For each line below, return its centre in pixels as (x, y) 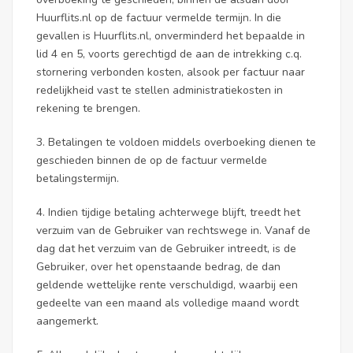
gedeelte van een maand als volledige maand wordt (167, 303)
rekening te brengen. (88, 108)
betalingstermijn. (78, 178)
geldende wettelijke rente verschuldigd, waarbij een (167, 285)
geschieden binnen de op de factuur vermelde (152, 160)
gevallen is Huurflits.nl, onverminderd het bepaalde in (171, 36)
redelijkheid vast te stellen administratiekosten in (160, 90)
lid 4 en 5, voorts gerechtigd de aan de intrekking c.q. (169, 54)
